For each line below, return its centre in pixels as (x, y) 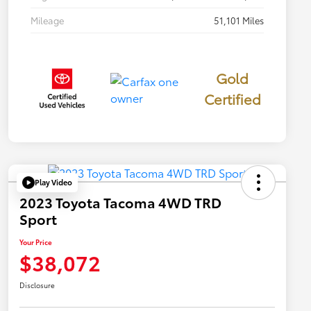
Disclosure (37, 285)
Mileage (47, 20)
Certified (232, 99)
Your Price (36, 242)
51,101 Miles (239, 20)
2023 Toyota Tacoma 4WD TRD (120, 202)
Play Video (53, 182)
